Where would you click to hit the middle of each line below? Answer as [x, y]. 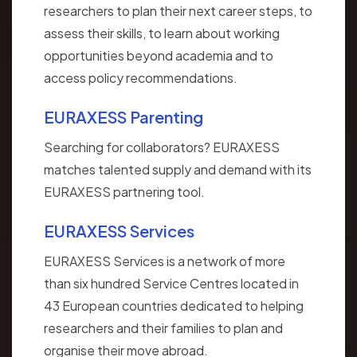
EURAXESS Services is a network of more [165, 261]
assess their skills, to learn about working [162, 33]
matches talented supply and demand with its [178, 169]
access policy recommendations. [141, 77]
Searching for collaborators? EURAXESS [162, 147]
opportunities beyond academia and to [159, 55]
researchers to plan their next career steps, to [178, 10]
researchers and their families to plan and [163, 328]
